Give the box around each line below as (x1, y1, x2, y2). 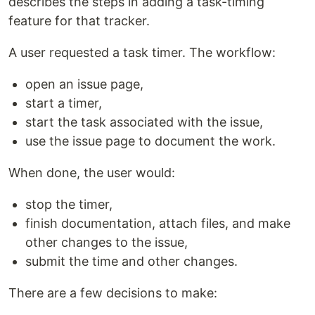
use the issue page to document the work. (25, 133, 276, 148)
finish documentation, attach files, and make (25, 215, 290, 231)
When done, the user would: (8, 165, 175, 180)
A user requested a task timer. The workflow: (8, 44, 276, 60)
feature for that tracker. (8, 13, 150, 28)
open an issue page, (25, 76, 143, 91)
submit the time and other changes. (25, 253, 238, 269)
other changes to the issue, (25, 234, 188, 250)
